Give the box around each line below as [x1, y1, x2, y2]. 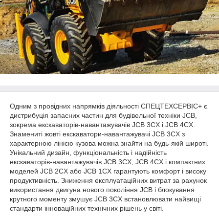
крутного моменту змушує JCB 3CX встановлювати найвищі [10, 195, 201, 203]
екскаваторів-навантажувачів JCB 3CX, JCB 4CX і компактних [10, 158, 205, 166]
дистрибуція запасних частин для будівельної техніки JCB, [10, 111, 197, 119]
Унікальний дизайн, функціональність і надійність [10, 149, 167, 156]
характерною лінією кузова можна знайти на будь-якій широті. [10, 139, 209, 147]
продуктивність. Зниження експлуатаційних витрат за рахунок [10, 176, 207, 184]
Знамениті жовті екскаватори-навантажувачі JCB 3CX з [10, 130, 185, 138]
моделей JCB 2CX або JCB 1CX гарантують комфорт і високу [10, 167, 206, 175]
